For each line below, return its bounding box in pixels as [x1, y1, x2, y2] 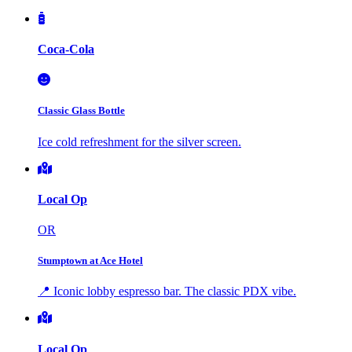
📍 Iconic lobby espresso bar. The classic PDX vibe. [38, 284, 296, 299]
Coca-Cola [38, 42, 94, 56]
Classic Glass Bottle [38, 104, 125, 117]
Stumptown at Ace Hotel [38, 255, 143, 267]
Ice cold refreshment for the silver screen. [38, 134, 241, 148]
